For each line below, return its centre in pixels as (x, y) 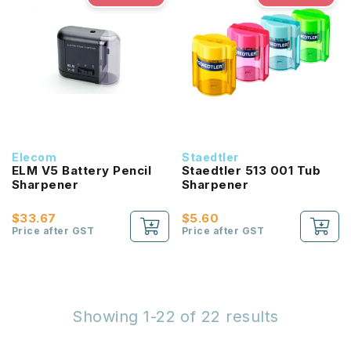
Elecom (34, 157)
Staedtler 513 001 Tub (251, 170)
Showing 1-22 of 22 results (175, 317)
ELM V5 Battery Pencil (82, 170)
